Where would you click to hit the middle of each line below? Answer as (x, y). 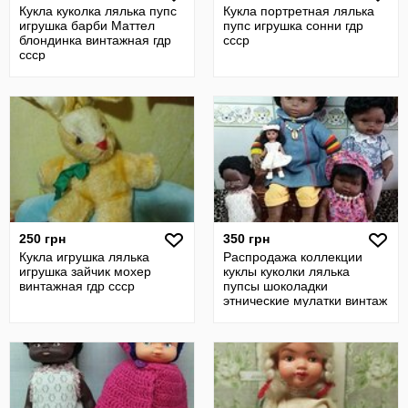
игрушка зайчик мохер (85, 271)
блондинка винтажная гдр (95, 40)
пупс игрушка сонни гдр (293, 25)
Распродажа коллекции (293, 257)
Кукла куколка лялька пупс (98, 11)
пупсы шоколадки (275, 286)
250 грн (42, 239)
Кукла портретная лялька (299, 11)
